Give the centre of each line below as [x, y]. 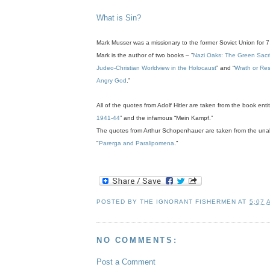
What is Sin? [119, 18]
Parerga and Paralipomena [137, 143]
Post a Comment [126, 262]
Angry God [111, 81]
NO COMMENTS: [137, 240]
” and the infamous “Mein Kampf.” [166, 118]
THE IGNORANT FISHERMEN [188, 201]
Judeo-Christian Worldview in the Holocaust [156, 68]
